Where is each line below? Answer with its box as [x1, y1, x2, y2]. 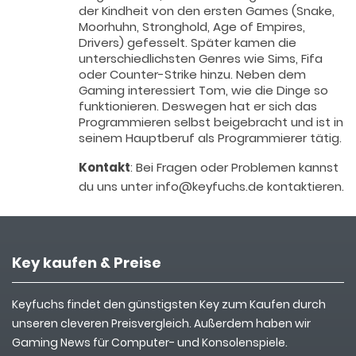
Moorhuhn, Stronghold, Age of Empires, [78, 17, 305, 35]
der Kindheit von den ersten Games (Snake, [78, 2, 335, 19]
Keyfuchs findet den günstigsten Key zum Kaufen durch [12, 296, 326, 312]
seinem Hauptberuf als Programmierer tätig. [78, 129, 342, 146]
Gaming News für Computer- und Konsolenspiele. [12, 334, 288, 350]
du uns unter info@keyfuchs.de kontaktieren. [78, 177, 344, 195]
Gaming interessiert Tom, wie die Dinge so [78, 81, 328, 99]
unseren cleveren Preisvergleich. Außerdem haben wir [12, 315, 311, 331]
